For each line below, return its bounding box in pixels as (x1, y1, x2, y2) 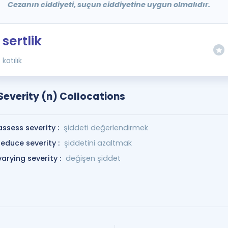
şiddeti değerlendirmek (63, 123, 148, 133)
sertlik (2, 32, 42, 50)
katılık (2, 55, 22, 66)
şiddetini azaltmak (64, 138, 132, 148)
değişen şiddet (65, 153, 121, 163)
